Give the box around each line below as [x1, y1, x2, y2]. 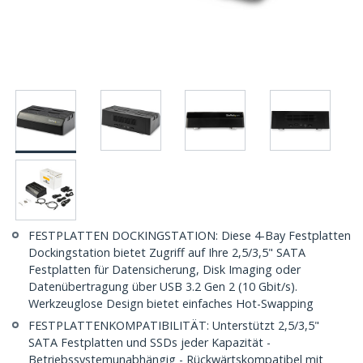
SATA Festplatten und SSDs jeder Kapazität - [28, 335, 271, 351]
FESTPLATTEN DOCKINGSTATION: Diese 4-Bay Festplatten [28, 228, 351, 244]
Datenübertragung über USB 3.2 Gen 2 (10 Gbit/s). [28, 279, 297, 295]
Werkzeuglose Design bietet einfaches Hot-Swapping [28, 296, 314, 312]
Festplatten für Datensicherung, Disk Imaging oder [28, 262, 301, 278]
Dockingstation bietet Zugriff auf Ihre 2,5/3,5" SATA [28, 245, 305, 261]
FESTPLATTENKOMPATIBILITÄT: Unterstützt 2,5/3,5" [28, 318, 319, 334]
